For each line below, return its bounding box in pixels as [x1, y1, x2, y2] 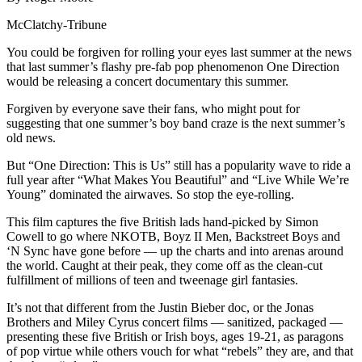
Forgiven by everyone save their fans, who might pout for [6, 102, 300, 116]
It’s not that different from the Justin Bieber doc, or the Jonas [6, 301, 314, 315]
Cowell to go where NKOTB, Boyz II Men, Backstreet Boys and [6, 229, 340, 244]
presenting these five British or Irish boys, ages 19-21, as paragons [6, 330, 343, 344]
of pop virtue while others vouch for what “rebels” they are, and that [6, 344, 353, 359]
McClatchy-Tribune [6, 18, 107, 32]
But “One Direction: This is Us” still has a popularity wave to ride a [6, 158, 351, 173]
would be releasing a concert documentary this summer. [6, 74, 288, 89]
